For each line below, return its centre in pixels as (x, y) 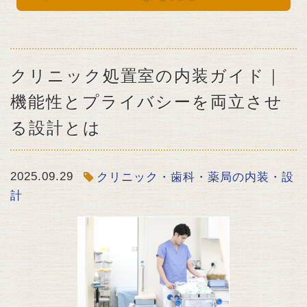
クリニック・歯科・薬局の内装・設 (195, 177)
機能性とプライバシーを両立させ (147, 102)
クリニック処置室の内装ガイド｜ (147, 76)
